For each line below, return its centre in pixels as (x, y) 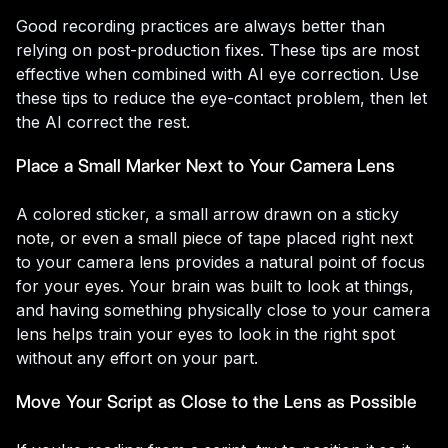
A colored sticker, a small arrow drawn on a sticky (207, 213)
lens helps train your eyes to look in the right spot (205, 333)
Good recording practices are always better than (200, 25)
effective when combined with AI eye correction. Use (217, 73)
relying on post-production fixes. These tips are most (217, 49)
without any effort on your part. (137, 357)
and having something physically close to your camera (223, 309)
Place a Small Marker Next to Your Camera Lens (205, 165)
